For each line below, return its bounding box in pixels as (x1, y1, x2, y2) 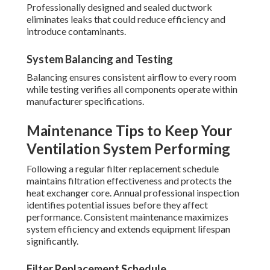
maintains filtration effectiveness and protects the (27, 175, 231, 187)
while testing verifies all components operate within (27, 83, 237, 95)
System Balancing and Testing (27, 52, 173, 66)
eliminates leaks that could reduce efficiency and (27, 13, 225, 25)
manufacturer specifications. (27, 95, 144, 107)
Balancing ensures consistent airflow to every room (27, 71, 236, 83)
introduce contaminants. (27, 25, 126, 37)
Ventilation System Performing (27, 140, 230, 158)
